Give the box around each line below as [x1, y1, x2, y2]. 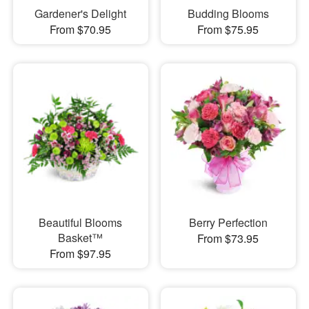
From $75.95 [197, 21, 259, 37]
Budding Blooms [187, 5, 269, 21]
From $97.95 [50, 245, 112, 261]
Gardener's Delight [34, 5, 127, 21]
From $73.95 [197, 230, 259, 246]
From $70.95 [50, 21, 112, 37]
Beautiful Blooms [39, 214, 123, 230]
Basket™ [58, 229, 103, 246]
